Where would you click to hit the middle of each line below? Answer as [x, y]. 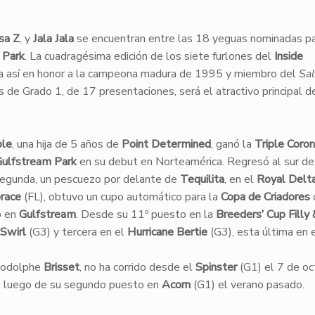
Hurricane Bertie [167, 232]
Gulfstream [47, 214]
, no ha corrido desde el [137, 267]
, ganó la [232, 144]
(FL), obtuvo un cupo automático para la [121, 197]
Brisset [60, 267]
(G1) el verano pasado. [247, 285]
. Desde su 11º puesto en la [146, 214]
